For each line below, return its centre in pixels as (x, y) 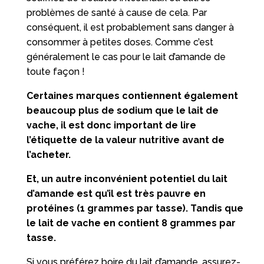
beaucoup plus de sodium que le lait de (122, 110)
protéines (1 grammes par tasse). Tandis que (135, 208)
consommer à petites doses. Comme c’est (120, 42)
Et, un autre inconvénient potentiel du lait (127, 179)
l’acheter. (48, 154)
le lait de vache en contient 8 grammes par (131, 223)
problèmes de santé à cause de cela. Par (116, 12)
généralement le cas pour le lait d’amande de (126, 57)
